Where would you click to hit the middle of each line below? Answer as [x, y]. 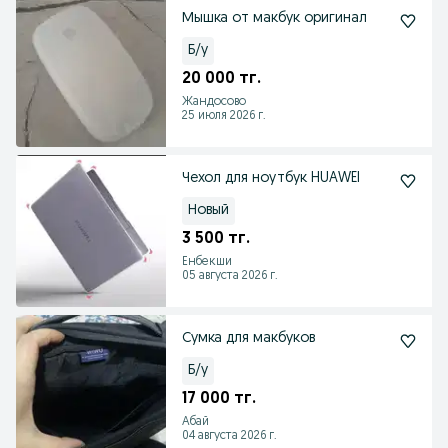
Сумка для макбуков [248, 338]
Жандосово [214, 102]
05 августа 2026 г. [230, 276]
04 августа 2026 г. [229, 436]
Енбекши [207, 262]
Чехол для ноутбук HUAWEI [271, 178]
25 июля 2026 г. [224, 116]
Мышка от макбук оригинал [274, 18]
